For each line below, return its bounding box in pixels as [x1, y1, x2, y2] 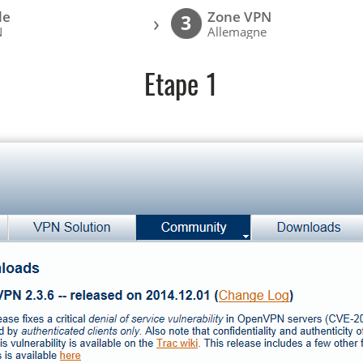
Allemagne [207, 23, 267, 41]
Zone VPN [207, 7, 272, 27]
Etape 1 [144, 73, 219, 101]
